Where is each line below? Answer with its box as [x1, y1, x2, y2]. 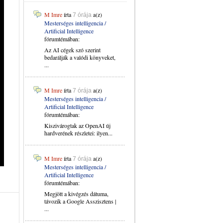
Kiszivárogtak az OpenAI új [44, 121, 111, 129]
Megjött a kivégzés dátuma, [44, 190, 109, 198]
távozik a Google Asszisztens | [44, 197, 116, 205]
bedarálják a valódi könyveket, [44, 53, 115, 61]
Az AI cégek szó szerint [44, 46, 101, 54]
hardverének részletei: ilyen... [44, 129, 112, 137]
